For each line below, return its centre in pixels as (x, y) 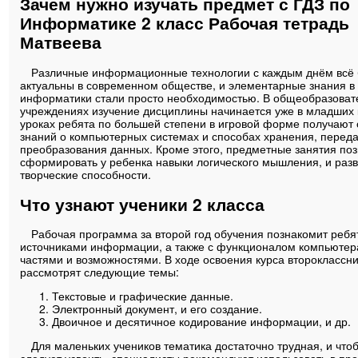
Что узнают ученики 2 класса (143, 203)
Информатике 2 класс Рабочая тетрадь (185, 23)
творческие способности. (86, 174)
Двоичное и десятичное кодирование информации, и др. (202, 322)
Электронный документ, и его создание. (157, 309)
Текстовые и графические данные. (143, 296)
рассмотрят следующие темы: (100, 272)
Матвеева (61, 42)
